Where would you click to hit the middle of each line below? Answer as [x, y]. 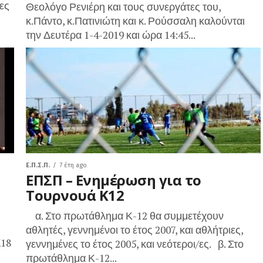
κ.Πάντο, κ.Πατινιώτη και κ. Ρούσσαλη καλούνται [135, 21]
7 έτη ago [73, 165]
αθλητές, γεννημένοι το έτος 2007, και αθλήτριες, [134, 230]
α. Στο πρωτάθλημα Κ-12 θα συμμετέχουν [125, 216]
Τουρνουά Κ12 [75, 195]
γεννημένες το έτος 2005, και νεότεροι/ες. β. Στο [135, 244]
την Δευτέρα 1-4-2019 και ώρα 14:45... [111, 35]
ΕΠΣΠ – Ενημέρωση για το [114, 180]
